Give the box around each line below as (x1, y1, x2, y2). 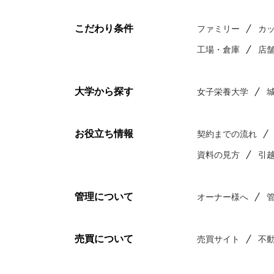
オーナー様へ (197, 192, 248, 202)
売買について (75, 234, 133, 244)
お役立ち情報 (75, 128, 133, 139)
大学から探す (75, 86, 133, 97)
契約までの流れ (197, 129, 257, 139)
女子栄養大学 (197, 87, 248, 97)
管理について (75, 191, 133, 202)
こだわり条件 (75, 23, 133, 34)
